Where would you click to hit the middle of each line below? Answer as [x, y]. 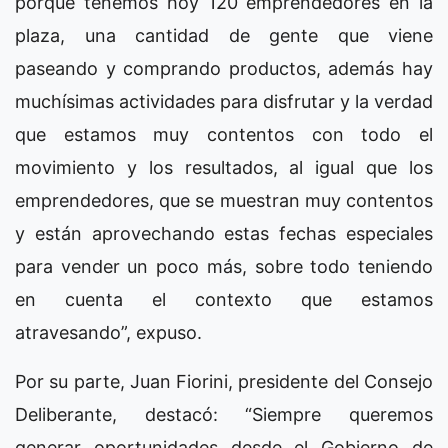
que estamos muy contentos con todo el [224, 134]
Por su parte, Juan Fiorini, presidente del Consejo [224, 381]
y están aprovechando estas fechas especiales [224, 233]
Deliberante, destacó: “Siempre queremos [224, 414]
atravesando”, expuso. [108, 332]
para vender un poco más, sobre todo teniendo [224, 266]
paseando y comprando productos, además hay [224, 68]
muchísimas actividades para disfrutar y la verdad [224, 101]
